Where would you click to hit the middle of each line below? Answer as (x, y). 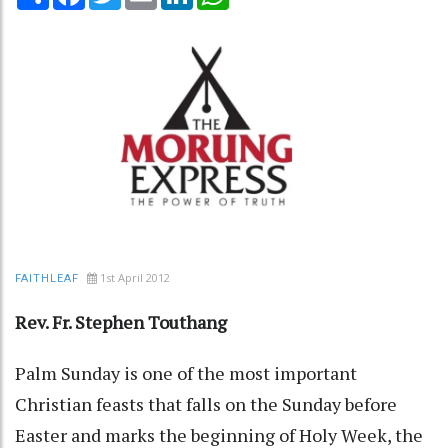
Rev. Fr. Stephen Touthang (121, 321)
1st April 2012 (135, 277)
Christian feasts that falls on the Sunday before (206, 403)
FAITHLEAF (47, 278)
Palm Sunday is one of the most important (186, 372)
